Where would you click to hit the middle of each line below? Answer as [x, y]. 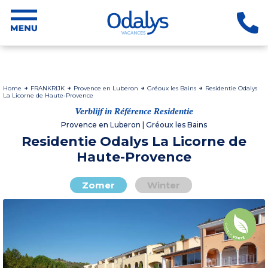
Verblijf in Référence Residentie [134, 111]
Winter [164, 185]
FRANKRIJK [48, 88]
